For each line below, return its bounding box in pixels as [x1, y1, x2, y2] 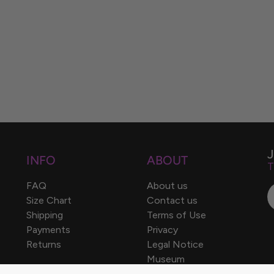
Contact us [146, 194, 198, 206]
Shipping [26, 209, 64, 221]
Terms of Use [146, 209, 206, 221]
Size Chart [26, 194, 72, 206]
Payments [26, 224, 71, 235]
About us [146, 180, 188, 191]
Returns [26, 239, 62, 250]
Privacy [146, 224, 178, 235]
